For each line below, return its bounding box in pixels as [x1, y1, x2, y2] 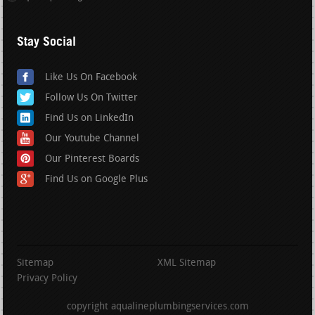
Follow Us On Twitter [45, 93, 139, 104]
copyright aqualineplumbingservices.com [66, 302, 249, 313]
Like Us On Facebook [45, 72, 138, 84]
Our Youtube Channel [45, 134, 140, 145]
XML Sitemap [157, 258, 216, 269]
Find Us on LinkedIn [45, 113, 134, 124]
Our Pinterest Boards [45, 154, 140, 165]
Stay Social [17, 34, 77, 49]
